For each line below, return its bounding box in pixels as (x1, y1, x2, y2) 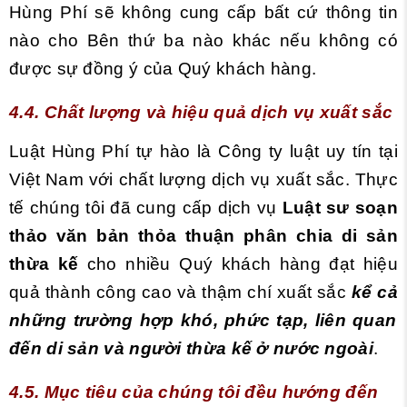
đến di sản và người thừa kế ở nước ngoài (9, 339, 373, 358)
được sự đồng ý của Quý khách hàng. (9, 59, 317, 78)
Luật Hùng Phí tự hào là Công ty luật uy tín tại (9, 142, 398, 161)
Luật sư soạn (282, 198, 398, 217)
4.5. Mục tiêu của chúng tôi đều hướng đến (9, 382, 379, 402)
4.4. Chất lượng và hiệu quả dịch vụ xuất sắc (9, 103, 393, 122)
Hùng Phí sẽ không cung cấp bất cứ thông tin (9, 3, 398, 22)
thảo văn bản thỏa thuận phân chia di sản (9, 226, 398, 245)
